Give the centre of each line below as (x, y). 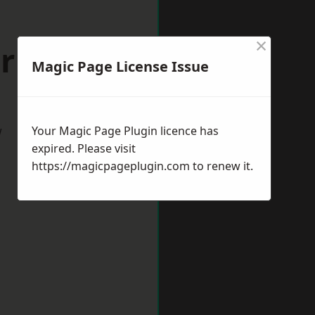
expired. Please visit (84, 148)
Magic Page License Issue (120, 66)
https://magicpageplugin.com (111, 166)
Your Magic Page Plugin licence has (125, 131)
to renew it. (221, 166)
